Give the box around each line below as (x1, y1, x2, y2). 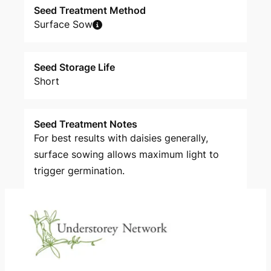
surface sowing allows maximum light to (34, 148, 219, 160)
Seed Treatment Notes (34, 118, 137, 130)
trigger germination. (34, 165, 125, 177)
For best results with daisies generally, (34, 132, 208, 144)
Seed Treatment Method (34, 4, 146, 16)
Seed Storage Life (34, 61, 115, 73)
